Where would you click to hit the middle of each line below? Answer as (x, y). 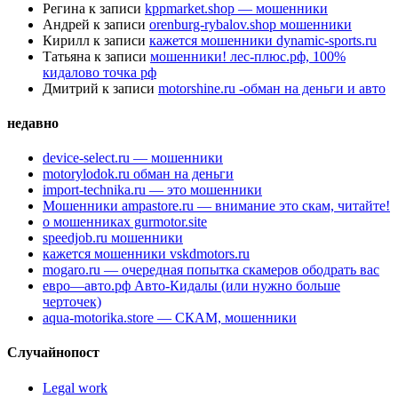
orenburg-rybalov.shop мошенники (251, 24)
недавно (33, 123)
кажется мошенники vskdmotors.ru (146, 254)
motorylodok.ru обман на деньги (138, 174)
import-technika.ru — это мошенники (152, 190)
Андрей (66, 24)
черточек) (72, 302)
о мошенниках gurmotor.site (125, 222)
